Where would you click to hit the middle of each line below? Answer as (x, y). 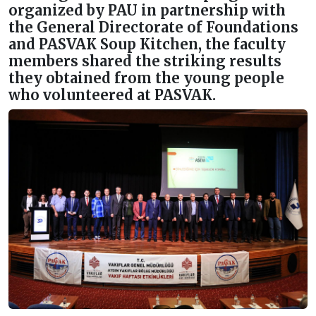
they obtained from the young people (146, 78)
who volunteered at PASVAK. (112, 95)
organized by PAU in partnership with (147, 10)
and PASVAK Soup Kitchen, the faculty (147, 44)
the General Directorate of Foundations (153, 27)
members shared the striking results (145, 61)
